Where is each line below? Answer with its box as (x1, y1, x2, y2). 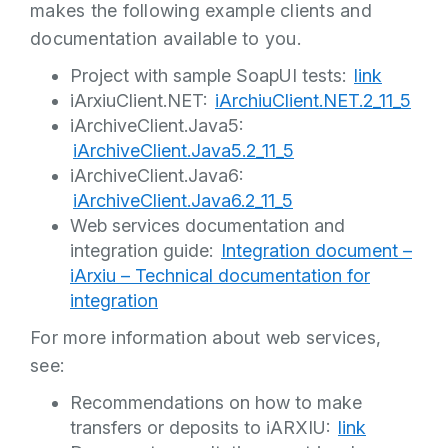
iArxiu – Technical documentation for (70, 265, 370, 286)
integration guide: (70, 240, 218, 261)
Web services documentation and (70, 215, 345, 236)
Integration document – (221, 240, 412, 261)
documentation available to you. (30, 27, 301, 49)
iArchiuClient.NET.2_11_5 (215, 90, 411, 111)
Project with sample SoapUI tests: (70, 65, 351, 86)
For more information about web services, (30, 326, 381, 348)
